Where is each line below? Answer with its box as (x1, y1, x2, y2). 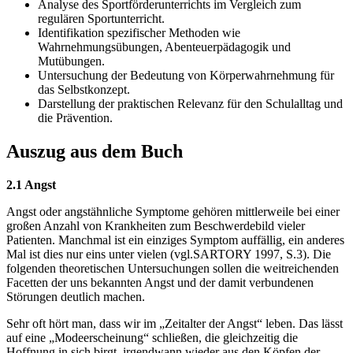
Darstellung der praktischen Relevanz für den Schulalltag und (38, 97, 343, 111)
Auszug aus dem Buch (6, 141, 183, 162)
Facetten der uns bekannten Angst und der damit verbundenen (6, 276, 314, 290)
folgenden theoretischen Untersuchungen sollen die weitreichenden (6, 262, 339, 276)
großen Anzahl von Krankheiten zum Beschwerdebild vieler (6, 219, 305, 233)
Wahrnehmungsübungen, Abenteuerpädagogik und (38, 40, 291, 54)
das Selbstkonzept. (38, 83, 130, 97)
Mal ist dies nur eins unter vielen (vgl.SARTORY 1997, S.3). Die (6, 247, 331, 262)
